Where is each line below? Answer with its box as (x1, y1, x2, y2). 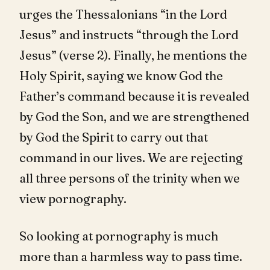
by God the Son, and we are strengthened (19, 108, 250, 124)
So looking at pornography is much (19, 228, 218, 243)
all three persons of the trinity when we (19, 170, 240, 186)
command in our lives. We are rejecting (19, 149, 243, 165)
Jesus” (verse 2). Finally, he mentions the (19, 47, 247, 63)
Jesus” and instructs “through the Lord (19, 27, 239, 42)
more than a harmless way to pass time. (19, 248, 242, 264)
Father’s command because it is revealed (19, 88, 250, 104)
